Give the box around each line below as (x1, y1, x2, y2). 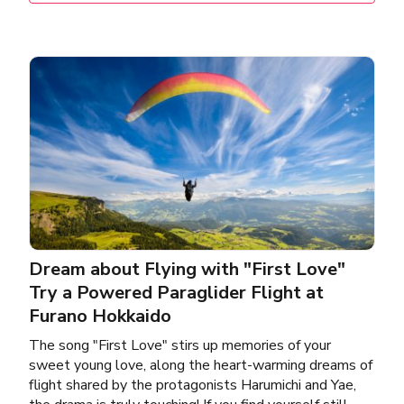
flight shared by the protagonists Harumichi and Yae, (29, 374, 356, 395)
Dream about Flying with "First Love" (29, 256, 345, 281)
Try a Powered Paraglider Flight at (29, 280, 324, 305)
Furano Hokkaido (29, 303, 171, 328)
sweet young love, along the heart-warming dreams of (29, 354, 372, 375)
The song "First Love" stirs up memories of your (29, 335, 331, 355)
